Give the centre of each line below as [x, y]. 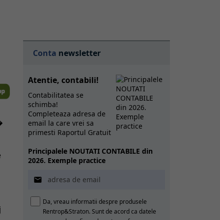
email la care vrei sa [61, 123]
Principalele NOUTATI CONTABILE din [90, 151]
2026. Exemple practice [67, 160]
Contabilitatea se [55, 95]
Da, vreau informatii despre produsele [95, 202]
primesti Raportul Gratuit [69, 132]
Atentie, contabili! [64, 80]
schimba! [43, 104]
